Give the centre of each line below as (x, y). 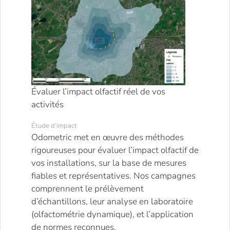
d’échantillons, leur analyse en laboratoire (112, 201)
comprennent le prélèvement (88, 188)
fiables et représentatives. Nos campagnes (113, 176)
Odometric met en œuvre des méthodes (108, 137)
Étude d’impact (54, 126)
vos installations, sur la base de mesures (109, 163)
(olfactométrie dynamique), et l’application (112, 214)
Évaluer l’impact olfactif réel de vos (98, 91)
